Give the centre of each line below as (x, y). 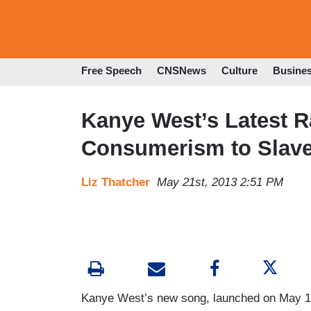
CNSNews (182, 71)
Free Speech (111, 71)
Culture (239, 71)
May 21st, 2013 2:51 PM (220, 182)
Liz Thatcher (116, 182)
